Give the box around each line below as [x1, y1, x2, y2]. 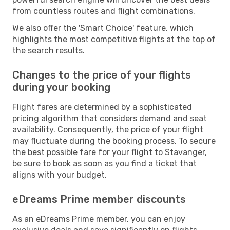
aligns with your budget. [12, 169, 107, 180]
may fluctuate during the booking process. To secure [12, 136, 216, 146]
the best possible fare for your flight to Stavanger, [12, 147, 207, 157]
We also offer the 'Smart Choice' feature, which [12, 23, 194, 33]
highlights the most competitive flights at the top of [12, 34, 216, 44]
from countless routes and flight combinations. [12, 6, 195, 16]
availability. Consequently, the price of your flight [12, 124, 203, 135]
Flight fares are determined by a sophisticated [12, 102, 192, 112]
